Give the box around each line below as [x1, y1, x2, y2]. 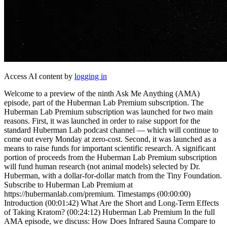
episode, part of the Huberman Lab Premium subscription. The [4, 98, 204, 107]
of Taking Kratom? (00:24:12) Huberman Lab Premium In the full [4, 207, 215, 216]
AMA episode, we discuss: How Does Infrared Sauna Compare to [4, 216, 215, 225]
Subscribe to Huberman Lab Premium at [4, 180, 133, 189]
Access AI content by [4, 71, 74, 81]
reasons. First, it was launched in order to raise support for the [4, 116, 200, 125]
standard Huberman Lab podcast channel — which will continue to [4, 125, 218, 134]
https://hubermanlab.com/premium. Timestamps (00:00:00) [4, 189, 191, 198]
